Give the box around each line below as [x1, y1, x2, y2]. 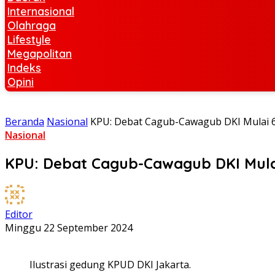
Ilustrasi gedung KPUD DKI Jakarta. [29, 257, 191, 271]
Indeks [7, 61, 41, 74]
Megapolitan [7, 47, 72, 60]
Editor [5, 207, 33, 221]
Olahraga [7, 18, 56, 32]
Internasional [7, 4, 74, 18]
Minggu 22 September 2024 [5, 220, 133, 234]
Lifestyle [7, 33, 51, 46]
